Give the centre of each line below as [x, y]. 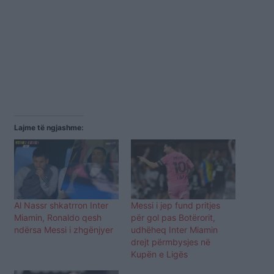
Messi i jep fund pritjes [176, 205]
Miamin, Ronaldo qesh [58, 217]
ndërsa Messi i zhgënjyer [64, 229]
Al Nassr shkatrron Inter [61, 205]
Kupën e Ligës [159, 254]
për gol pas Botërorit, [173, 217]
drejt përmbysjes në [171, 242]
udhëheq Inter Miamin [174, 229]
